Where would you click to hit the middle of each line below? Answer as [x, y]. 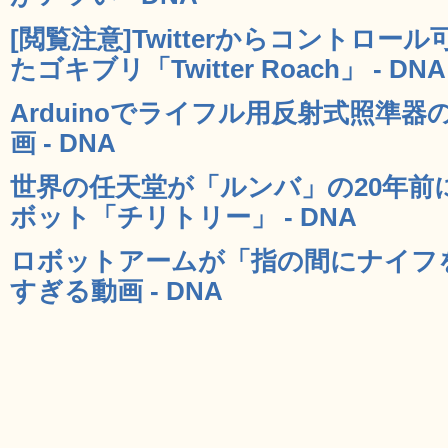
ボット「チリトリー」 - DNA [183, 216]
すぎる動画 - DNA [116, 290]
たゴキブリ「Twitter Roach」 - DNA [228, 68]
